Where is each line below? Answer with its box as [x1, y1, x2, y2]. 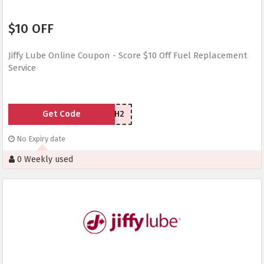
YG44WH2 [86, 109, 124, 120]
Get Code [42, 108, 81, 120]
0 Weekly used [15, 154, 73, 165]
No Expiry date [15, 134, 65, 144]
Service [8, 62, 36, 74]
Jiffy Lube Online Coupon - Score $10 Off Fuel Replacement [8, 50, 247, 61]
